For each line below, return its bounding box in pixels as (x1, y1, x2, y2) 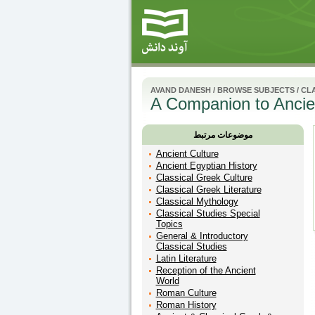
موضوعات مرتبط (193, 130, 252, 140)
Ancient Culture (155, 148, 219, 159)
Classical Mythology (155, 196, 238, 207)
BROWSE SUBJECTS (217, 86, 295, 94)
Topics (155, 219, 183, 229)
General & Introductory (155, 231, 248, 241)
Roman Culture (155, 288, 217, 298)
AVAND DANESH (150, 86, 211, 94)
